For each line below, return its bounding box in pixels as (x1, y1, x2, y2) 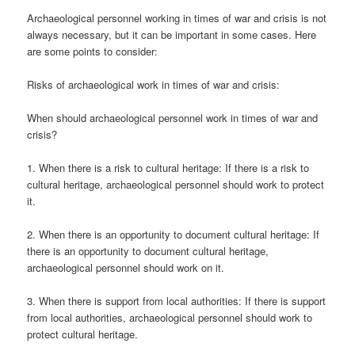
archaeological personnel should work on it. (27, 260, 225, 276)
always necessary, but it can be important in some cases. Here (27, 26, 317, 42)
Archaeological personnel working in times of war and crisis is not (27, 10, 327, 25)
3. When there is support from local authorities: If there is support (27, 293, 326, 309)
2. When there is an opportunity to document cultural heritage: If (27, 227, 320, 242)
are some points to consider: (27, 43, 158, 59)
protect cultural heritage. (27, 326, 139, 342)
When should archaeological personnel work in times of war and (27, 109, 319, 125)
